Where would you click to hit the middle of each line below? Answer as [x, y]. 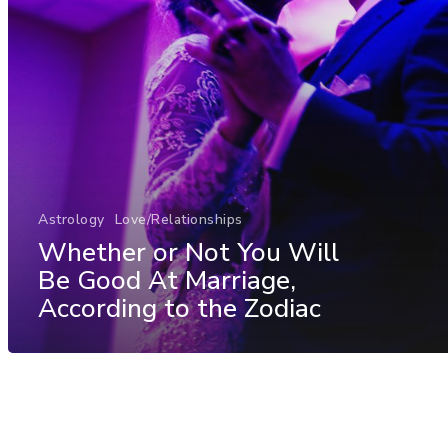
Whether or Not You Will [188, 252]
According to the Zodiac [179, 308]
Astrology [71, 219]
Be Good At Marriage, [167, 280]
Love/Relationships [178, 219]
